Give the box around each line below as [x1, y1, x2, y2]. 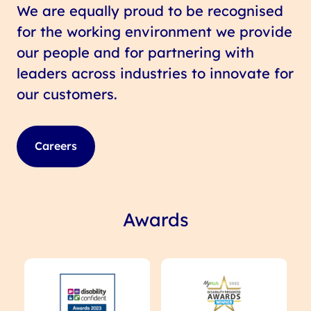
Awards [122, 208, 189, 231]
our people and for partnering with [17, 43, 255, 61]
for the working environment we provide [17, 22, 293, 40]
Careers [35, 139, 78, 153]
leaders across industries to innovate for [17, 64, 294, 82]
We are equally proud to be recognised [17, 1, 284, 19]
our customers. [17, 85, 118, 103]
